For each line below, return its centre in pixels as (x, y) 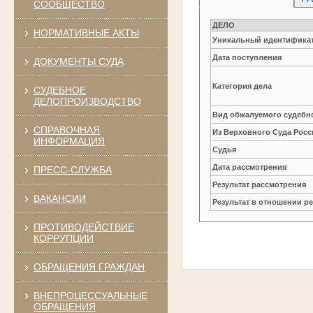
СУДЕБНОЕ (59, 90)
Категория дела (242, 86)
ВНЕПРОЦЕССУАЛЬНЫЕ (90, 295)
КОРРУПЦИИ (63, 238)
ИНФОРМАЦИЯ (69, 141)
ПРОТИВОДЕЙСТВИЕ (83, 227)
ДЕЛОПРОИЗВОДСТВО (87, 101)
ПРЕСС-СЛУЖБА (72, 169)
